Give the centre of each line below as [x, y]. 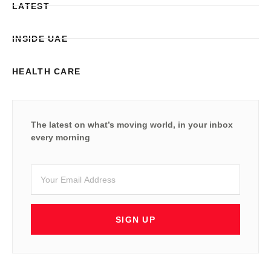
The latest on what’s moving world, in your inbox [132, 124]
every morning [60, 137]
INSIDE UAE [40, 38]
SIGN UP [135, 220]
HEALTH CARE [47, 71]
